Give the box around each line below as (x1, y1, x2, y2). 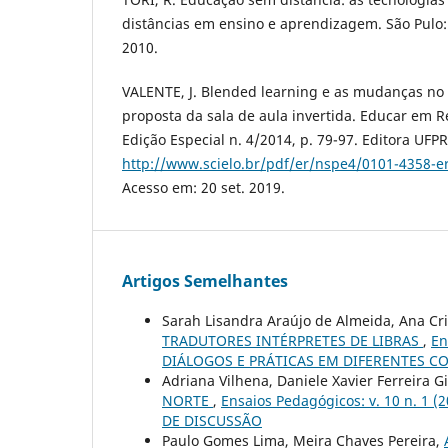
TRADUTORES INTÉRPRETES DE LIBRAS (162, 331, 423, 351)
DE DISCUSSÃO (162, 411, 262, 431)
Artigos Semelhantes (122, 270, 288, 293)
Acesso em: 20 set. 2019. (122, 178, 285, 198)
